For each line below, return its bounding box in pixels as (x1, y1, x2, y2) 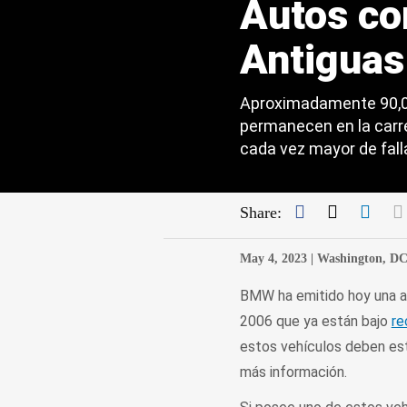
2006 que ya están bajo (239, 313, 392, 330)
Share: (239, 203, 282, 222)
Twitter (336, 201, 391, 221)
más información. (239, 363, 351, 381)
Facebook (303, 201, 375, 221)
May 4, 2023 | (239, 252, 313, 265)
